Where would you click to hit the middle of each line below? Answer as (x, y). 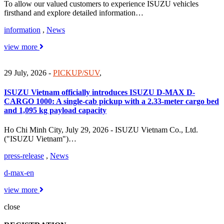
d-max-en (19, 173)
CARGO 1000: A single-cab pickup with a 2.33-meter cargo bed (111, 101)
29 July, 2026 (25, 72)
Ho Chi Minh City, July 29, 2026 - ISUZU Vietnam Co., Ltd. (101, 130)
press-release (24, 156)
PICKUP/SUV (76, 72)
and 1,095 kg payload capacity (55, 110)
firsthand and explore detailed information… (74, 12)
